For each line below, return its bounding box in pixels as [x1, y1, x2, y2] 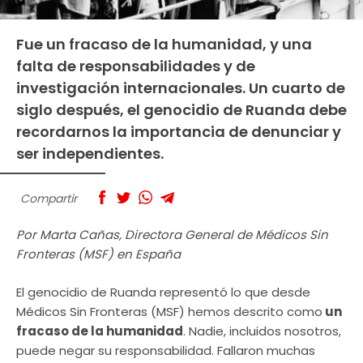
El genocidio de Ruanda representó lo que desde [16, 283, 310, 301]
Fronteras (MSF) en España [16, 246, 181, 263]
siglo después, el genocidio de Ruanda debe [16, 99, 347, 120]
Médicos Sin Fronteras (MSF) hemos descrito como [16, 302, 322, 320]
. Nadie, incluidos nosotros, [183, 322, 341, 340]
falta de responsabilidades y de [16, 55, 255, 76]
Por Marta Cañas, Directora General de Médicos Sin [16, 226, 328, 244]
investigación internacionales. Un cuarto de [16, 77, 345, 98]
